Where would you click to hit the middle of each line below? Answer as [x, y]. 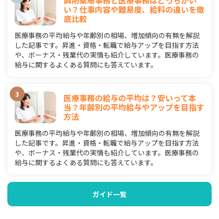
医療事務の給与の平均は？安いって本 [130, 98]
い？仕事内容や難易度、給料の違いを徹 [134, 9]
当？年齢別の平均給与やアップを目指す [134, 107]
